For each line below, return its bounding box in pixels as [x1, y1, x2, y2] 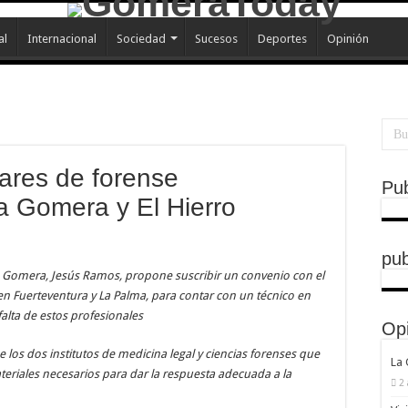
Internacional [27, 32, 97, 46]
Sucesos [195, 32, 238, 46]
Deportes [258, 32, 307, 46]
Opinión [327, 32, 369, 46]
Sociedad [117, 32, 166, 46]
